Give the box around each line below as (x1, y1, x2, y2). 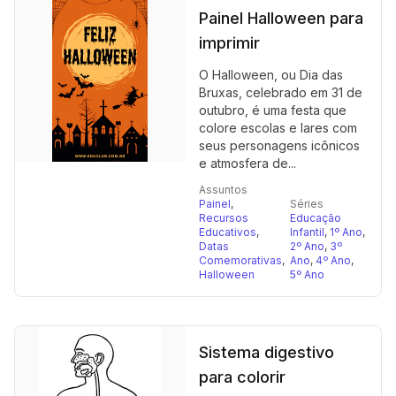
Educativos (199, 225, 256, 239)
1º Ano (330, 225, 362, 239)
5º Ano (290, 268, 324, 281)
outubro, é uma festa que (199, 103, 346, 118)
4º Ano (316, 254, 351, 267)
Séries (290, 197, 324, 210)
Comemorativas (199, 254, 282, 267)
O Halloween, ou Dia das (199, 67, 343, 82)
